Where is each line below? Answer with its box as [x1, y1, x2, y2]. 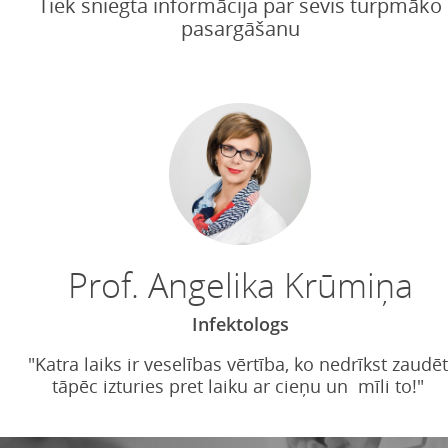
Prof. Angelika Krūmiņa [67, 262, 413, 308]
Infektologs [191, 312, 289, 336]
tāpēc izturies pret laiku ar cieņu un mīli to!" [51, 374, 429, 398]
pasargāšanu [180, 15, 300, 42]
